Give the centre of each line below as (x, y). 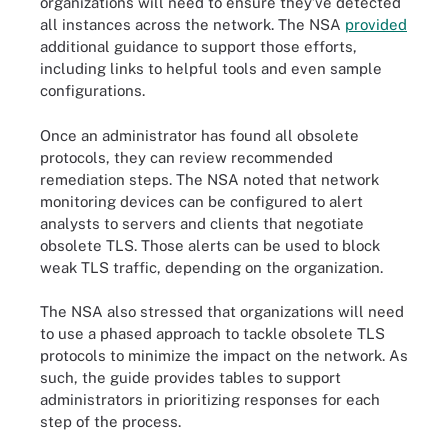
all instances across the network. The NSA (192, 24)
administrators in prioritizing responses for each (210, 399)
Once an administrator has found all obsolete (199, 135)
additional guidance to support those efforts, (198, 46)
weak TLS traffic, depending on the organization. (211, 267)
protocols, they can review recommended (186, 157)
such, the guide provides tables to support (190, 377)
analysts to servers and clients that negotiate (202, 223)
